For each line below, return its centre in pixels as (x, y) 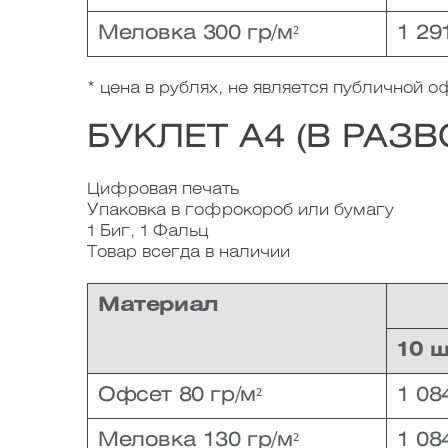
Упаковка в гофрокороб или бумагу (240, 210)
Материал (158, 305)
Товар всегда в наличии (188, 252)
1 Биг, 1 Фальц (147, 231)
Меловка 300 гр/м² (198, 33)
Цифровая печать (163, 189)
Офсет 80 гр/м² (180, 395)
